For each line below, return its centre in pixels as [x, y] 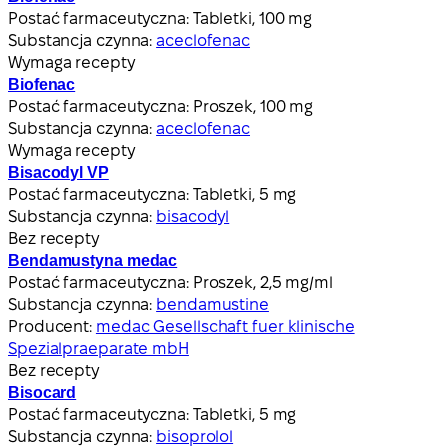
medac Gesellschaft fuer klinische [225, 326]
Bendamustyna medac [93, 260]
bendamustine [212, 304]
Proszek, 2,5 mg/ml [262, 282]
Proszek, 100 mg [253, 106]
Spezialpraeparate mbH [98, 348]
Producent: [52, 326]
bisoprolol [195, 436]
